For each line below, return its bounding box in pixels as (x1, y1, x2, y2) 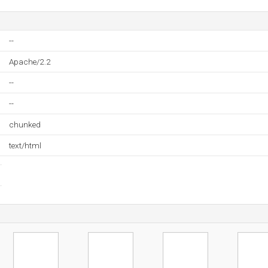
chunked (9, 120, 41, 129)
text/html (9, 141, 41, 150)
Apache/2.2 (9, 57, 51, 66)
